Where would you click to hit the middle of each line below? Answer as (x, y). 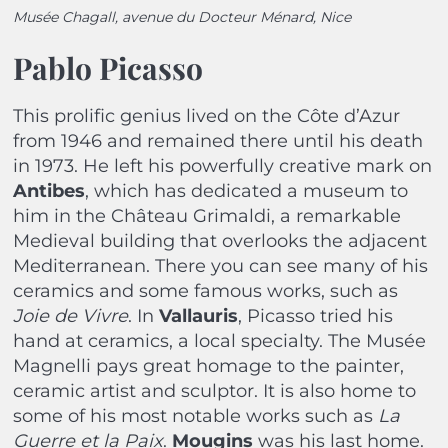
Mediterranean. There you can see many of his (220, 265)
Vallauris (198, 315)
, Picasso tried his (315, 315)
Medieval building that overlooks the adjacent (219, 240)
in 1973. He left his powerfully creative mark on (222, 165)
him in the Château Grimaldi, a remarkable (206, 215)
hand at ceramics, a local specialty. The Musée (219, 340)
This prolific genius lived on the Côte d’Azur (206, 115)
